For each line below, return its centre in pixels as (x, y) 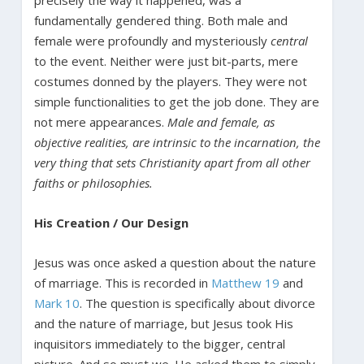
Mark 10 (56, 303)
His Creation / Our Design (111, 222)
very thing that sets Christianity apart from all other (172, 162)
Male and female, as (221, 121)
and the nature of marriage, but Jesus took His (163, 323)
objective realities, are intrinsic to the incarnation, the (177, 142)
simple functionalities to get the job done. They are (176, 101)
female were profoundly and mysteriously (152, 40)
